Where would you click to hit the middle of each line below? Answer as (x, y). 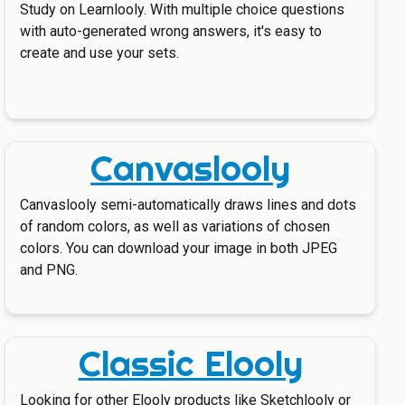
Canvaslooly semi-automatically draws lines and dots (188, 205)
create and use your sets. (100, 53)
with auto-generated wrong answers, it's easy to (171, 31)
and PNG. (49, 270)
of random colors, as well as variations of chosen (175, 226)
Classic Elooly (190, 363)
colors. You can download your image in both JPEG (179, 248)
